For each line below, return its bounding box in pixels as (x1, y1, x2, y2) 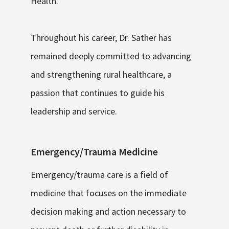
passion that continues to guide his (31, 87, 165, 99)
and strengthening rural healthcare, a (31, 68, 172, 81)
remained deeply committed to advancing (31, 50, 191, 62)
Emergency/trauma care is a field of (31, 169, 168, 181)
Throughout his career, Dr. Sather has (31, 32, 172, 44)
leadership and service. (31, 105, 117, 118)
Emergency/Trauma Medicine (31, 145, 158, 158)
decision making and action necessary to (31, 205, 186, 218)
